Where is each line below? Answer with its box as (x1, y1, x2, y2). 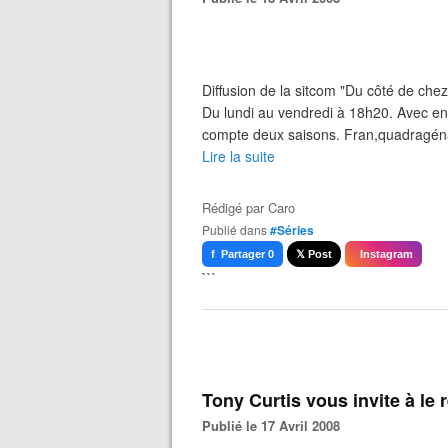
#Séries (270, 221, 314, 239)
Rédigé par (202, 198, 268, 217)
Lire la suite (202, 146, 275, 166)
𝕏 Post (296, 248, 332, 260)
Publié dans (210, 221, 267, 238)
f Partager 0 (211, 248, 274, 260)
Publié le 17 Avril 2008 (211, 416, 340, 435)
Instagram (354, 248, 413, 260)
